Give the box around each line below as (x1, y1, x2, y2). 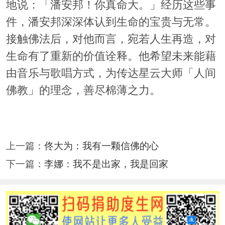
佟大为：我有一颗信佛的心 (44, 140, 159, 151)
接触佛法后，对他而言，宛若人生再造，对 (6, 33, 216, 46)
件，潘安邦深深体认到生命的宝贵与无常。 (6, 16, 216, 29)
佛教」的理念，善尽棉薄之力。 (6, 84, 161, 97)
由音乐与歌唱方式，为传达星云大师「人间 (6, 67, 216, 80)
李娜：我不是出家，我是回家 (44, 158, 168, 169)
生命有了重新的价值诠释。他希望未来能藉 (6, 50, 216, 63)
